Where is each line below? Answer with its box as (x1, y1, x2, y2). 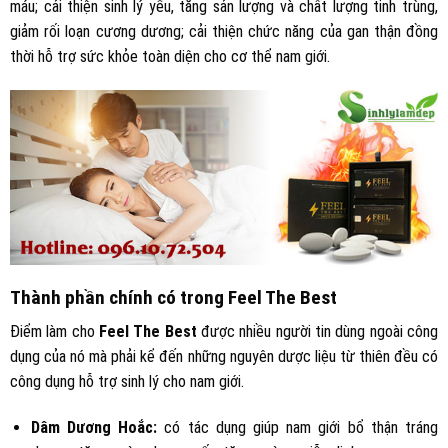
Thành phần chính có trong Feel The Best (10, 285, 337, 309)
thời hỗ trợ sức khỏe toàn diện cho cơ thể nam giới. (10, 46, 330, 66)
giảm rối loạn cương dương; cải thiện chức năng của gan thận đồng (10, 21, 438, 41)
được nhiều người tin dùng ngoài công (196, 322, 439, 342)
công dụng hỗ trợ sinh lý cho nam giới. (10, 372, 244, 392)
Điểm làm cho (10, 322, 95, 342)
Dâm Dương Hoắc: (30, 417, 165, 437)
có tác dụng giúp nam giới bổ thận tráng (164, 417, 439, 437)
